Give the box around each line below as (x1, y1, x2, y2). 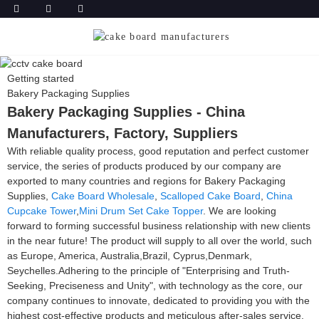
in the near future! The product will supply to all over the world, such (7, 235, 312, 247)
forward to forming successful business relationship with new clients (7, 220, 310, 232)
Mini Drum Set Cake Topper (79, 205, 203, 217)
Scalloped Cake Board (160, 190, 261, 202)
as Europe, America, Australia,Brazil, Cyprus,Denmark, (7, 250, 252, 262)
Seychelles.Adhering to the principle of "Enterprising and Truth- (7, 265, 290, 277)
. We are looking (203, 205, 276, 217)
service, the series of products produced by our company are (7, 160, 281, 172)
